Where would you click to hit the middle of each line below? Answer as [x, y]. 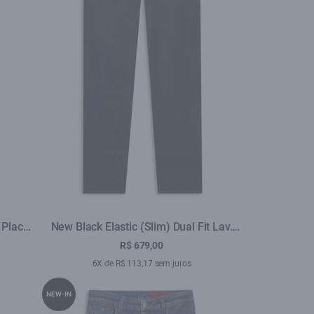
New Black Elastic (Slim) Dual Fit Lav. [142, 227]
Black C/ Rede [142, 244]
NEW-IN [59, 294]
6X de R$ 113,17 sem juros [142, 264]
